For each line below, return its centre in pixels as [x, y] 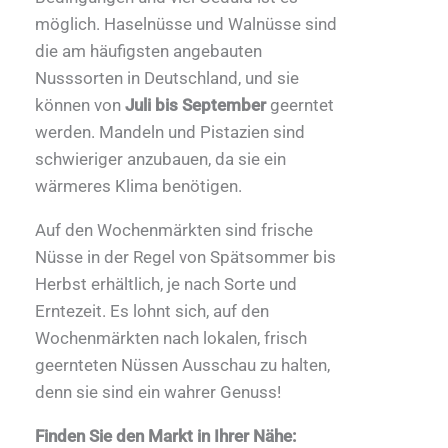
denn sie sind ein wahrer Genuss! [158, 392]
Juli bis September [195, 105]
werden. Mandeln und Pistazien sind [170, 132]
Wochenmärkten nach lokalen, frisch [171, 338]
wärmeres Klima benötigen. [138, 186]
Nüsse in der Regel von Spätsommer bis [185, 257]
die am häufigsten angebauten [148, 51]
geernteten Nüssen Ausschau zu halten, [182, 365]
